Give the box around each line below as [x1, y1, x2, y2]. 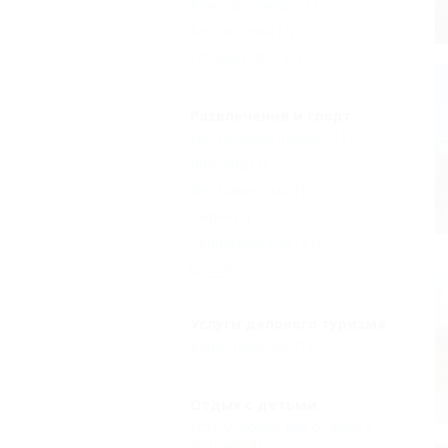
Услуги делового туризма [190, 314, 386, 334]
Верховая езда [190, 180, 291, 200]
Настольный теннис [190, 128, 325, 148]
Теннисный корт [190, 232, 300, 252]
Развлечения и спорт [190, 106, 351, 126]
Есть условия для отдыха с [190, 417, 373, 437]
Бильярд [190, 154, 247, 174]
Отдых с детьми [190, 395, 317, 415]
